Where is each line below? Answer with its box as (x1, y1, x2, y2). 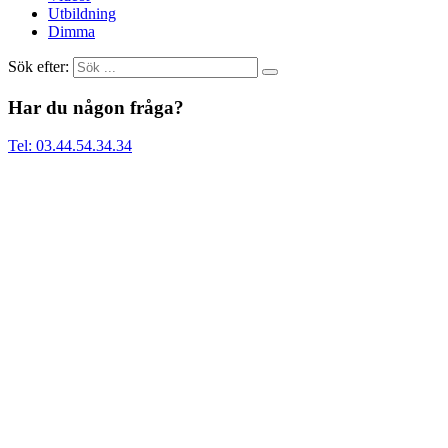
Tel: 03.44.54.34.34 (8, 137, 132, 155)
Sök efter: (8, 58, 69, 75)
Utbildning (48, 5, 116, 22)
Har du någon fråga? (8, 96, 184, 118)
